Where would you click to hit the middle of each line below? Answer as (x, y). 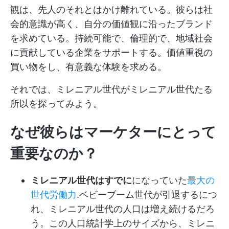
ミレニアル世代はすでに (81, 180)
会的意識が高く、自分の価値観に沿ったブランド (111, 24)
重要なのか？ (54, 153)
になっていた (159, 180)
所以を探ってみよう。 (56, 104)
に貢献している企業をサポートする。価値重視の (111, 52)
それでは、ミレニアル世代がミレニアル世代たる (111, 89)
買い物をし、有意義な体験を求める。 (88, 67)
